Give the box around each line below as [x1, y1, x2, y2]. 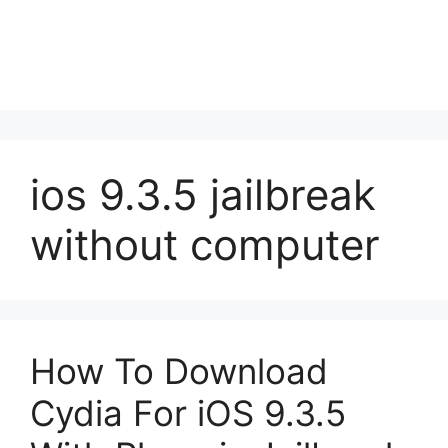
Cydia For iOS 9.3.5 [30, 392, 346, 434]
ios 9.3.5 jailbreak [30, 169, 376, 220]
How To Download [30, 350, 328, 392]
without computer [30, 219, 380, 270]
